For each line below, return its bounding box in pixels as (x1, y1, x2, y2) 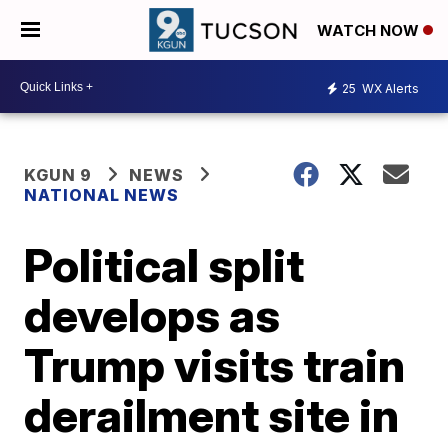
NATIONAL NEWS (24, 185, 180, 205)
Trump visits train (24, 337, 406, 393)
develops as (24, 287, 281, 343)
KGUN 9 (24, 165, 93, 185)
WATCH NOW (317, 21, 423, 41)
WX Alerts (359, 80, 419, 96)
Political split (24, 237, 305, 293)
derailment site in (24, 387, 400, 443)
